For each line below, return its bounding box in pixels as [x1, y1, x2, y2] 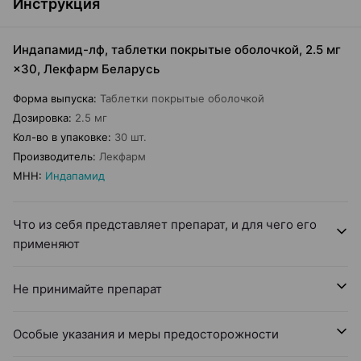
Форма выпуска [13, 92, 93, 105]
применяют [13, 236, 80, 251]
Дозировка [13, 111, 68, 124]
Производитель [13, 150, 93, 163]
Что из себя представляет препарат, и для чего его [13, 217, 317, 232]
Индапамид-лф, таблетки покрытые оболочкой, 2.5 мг [13, 42, 341, 57]
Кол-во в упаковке [13, 131, 108, 143]
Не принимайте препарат [13, 281, 162, 297]
